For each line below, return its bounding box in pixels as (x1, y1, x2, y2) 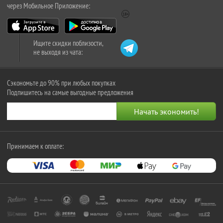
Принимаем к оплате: (7, 141, 64, 151)
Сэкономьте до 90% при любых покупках (7, 78, 115, 88)
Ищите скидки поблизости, (33, 38, 104, 48)
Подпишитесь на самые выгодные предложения (7, 88, 133, 98)
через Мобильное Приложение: (7, 1, 90, 11)
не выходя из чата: (33, 47, 83, 57)
